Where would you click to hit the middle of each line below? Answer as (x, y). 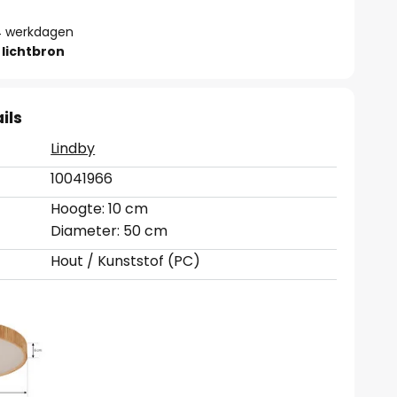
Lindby (73, 148)
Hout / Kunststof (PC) (126, 261)
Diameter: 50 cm (109, 231)
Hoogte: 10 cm (100, 209)
